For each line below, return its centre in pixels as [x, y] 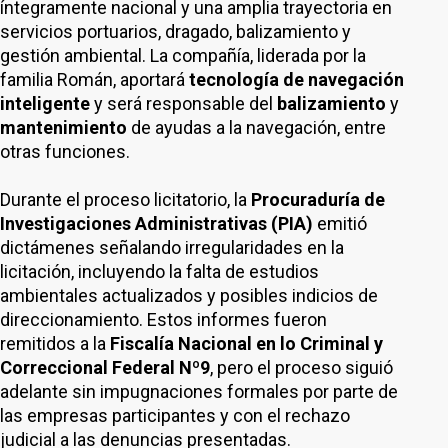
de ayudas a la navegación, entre [256, 127]
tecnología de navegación [296, 79]
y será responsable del [185, 103]
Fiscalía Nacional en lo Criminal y [246, 343]
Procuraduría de [318, 199]
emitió [340, 223]
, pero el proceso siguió [301, 367]
